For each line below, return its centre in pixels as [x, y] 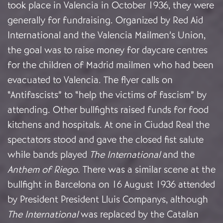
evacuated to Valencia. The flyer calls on [90, 80]
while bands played [49, 155]
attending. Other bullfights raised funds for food [108, 110]
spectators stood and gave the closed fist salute [106, 140]
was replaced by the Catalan [138, 215]
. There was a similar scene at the [147, 170]
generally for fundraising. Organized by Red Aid [105, 20]
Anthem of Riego [43, 170]
